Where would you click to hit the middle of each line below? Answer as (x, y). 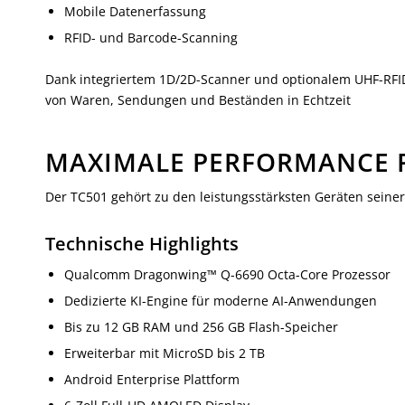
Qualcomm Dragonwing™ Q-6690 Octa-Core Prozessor (227, 275)
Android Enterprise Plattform (152, 380)
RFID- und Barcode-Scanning (151, 38)
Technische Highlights (142, 244)
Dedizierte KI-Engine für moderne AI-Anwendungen (221, 301)
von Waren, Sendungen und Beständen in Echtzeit (198, 100)
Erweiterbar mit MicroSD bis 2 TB (165, 353)
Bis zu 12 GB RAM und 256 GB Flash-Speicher (201, 327)
